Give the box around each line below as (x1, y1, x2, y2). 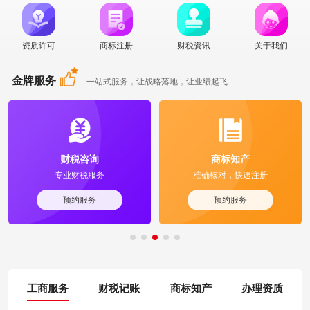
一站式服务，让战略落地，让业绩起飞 (86, 77, 228, 87)
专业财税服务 (55, 170, 104, 181)
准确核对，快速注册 (193, 170, 268, 181)
